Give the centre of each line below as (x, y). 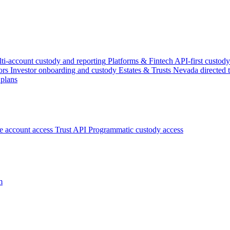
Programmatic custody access (136, 130)
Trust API (71, 130)
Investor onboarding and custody (63, 70)
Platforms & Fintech (140, 61)
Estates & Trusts (145, 70)
